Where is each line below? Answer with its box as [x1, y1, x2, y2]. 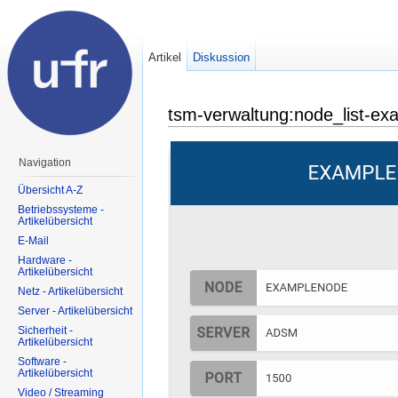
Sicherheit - [18, 323, 73, 337]
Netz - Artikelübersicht [18, 284, 123, 298]
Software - [18, 354, 67, 368]
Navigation [19, 156, 71, 169]
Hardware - [18, 253, 72, 267]
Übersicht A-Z [18, 183, 83, 196]
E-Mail [18, 234, 49, 247]
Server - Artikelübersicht [18, 304, 132, 317]
